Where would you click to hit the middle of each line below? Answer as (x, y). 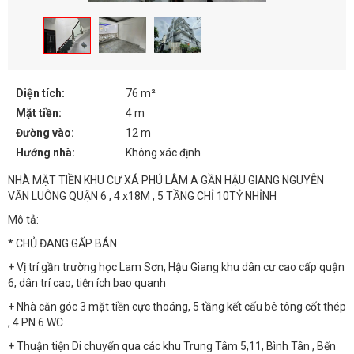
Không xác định (164, 152)
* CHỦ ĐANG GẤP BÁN (62, 243)
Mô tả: (23, 219)
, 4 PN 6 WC (36, 322)
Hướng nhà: (45, 152)
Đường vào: (45, 132)
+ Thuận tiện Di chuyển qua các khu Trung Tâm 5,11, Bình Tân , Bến (172, 346)
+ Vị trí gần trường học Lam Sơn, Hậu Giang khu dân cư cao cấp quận (176, 267)
